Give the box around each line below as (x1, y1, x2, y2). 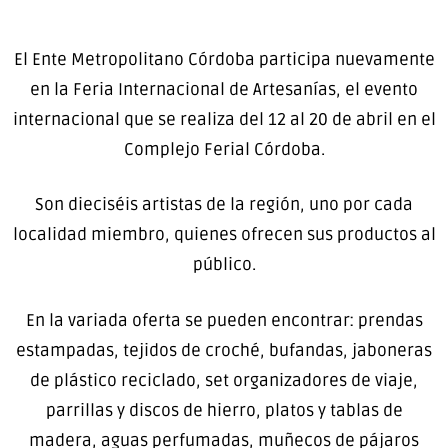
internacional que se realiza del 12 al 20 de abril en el (12, 108, 436, 130)
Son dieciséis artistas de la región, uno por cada (35, 194, 413, 216)
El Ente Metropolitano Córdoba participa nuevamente (13, 48, 435, 70)
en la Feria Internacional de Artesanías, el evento (30, 78, 418, 100)
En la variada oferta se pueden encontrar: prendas (25, 309, 423, 331)
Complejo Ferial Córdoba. (123, 138, 325, 160)
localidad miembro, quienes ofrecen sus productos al (12, 224, 436, 246)
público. (192, 254, 256, 276)
